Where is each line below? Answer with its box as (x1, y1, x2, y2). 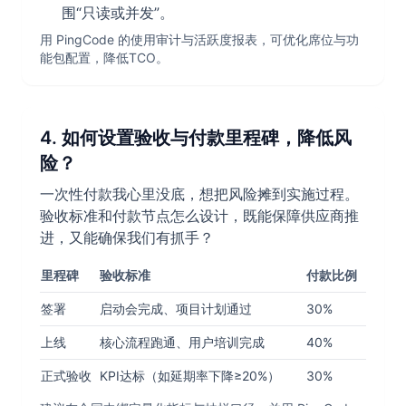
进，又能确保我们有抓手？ (40, 228, 214, 247)
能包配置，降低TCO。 (40, 50, 169, 66)
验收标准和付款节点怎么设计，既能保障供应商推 (40, 207, 359, 226)
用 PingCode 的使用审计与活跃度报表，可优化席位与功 (40, 32, 359, 48)
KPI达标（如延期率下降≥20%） (100, 368, 280, 384)
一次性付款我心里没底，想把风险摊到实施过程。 (40, 185, 359, 204)
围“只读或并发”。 (62, 4, 174, 23)
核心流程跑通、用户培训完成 (100, 334, 265, 351)
